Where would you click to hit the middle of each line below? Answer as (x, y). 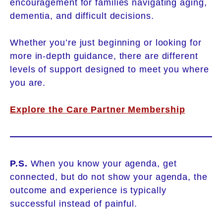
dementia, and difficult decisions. (82, 16)
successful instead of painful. (74, 203)
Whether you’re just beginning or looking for (106, 42)
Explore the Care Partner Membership (98, 109)
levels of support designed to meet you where (110, 69)
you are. (28, 83)
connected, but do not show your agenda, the (109, 177)
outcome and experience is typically (88, 190)
